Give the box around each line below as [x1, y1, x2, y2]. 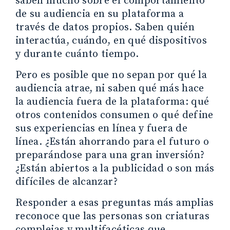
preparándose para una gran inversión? [15, 148, 205, 162]
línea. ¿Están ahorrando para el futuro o [15, 135, 209, 148]
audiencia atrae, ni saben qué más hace [15, 82, 204, 95]
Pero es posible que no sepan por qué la [15, 68, 207, 82]
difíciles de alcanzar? [15, 175, 118, 188]
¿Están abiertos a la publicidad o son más [15, 162, 215, 175]
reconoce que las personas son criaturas [15, 209, 210, 223]
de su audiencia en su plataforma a [15, 7, 184, 21]
